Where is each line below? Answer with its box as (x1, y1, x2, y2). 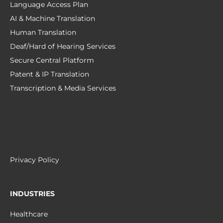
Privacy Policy (10, 155, 59, 165)
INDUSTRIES (10, 189, 55, 199)
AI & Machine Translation (10, 14, 95, 23)
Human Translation (10, 28, 76, 37)
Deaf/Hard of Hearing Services (10, 42, 115, 51)
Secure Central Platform (10, 56, 94, 65)
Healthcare (10, 210, 48, 219)
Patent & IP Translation (10, 70, 89, 79)
